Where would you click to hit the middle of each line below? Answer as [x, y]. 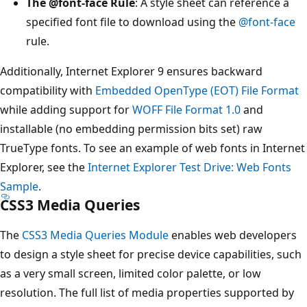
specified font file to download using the [132, 22]
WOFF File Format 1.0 [186, 110]
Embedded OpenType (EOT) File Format [197, 91]
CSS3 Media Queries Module [95, 235]
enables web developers [233, 235]
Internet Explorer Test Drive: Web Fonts [189, 168]
